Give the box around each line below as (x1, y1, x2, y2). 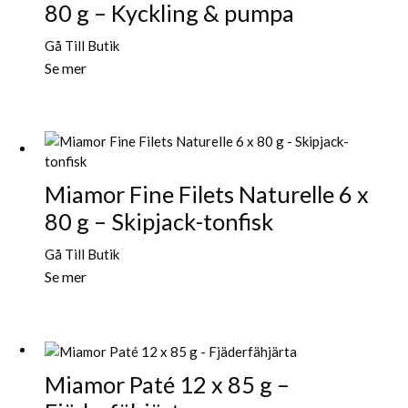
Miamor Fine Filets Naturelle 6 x (45, 179, 369, 208)
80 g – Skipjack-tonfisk (45, 207, 273, 235)
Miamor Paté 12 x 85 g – (45, 370, 290, 398)
